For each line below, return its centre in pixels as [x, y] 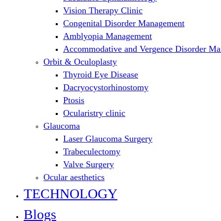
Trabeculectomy [92, 152]
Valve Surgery [89, 165]
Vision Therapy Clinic [103, 11]
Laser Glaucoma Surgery [108, 139]
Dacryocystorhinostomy [106, 88]
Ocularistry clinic [94, 113]
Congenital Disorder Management [124, 23]
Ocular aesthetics [74, 177]
